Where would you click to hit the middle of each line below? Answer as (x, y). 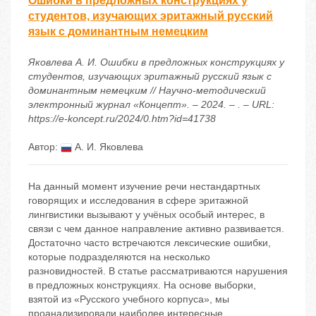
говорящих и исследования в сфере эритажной (138, 201)
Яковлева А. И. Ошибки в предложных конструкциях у (156, 62)
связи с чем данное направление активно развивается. (156, 229)
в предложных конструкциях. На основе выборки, (142, 285)
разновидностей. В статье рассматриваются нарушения (158, 271)
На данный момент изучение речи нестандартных (144, 187)
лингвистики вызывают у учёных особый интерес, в (146, 215)
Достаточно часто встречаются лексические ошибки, (150, 243)
